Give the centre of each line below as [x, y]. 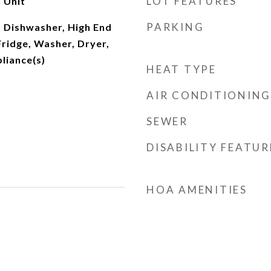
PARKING [175, 27]
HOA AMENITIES [197, 190]
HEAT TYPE [181, 69]
